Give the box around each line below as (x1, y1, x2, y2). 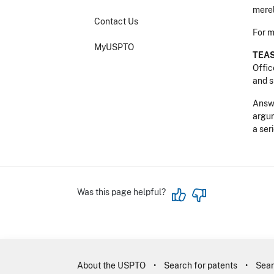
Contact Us (94, 16, 138, 26)
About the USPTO (77, 261, 146, 270)
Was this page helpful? (77, 187, 166, 197)
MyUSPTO (94, 42, 134, 52)
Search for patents (164, 261, 237, 270)
